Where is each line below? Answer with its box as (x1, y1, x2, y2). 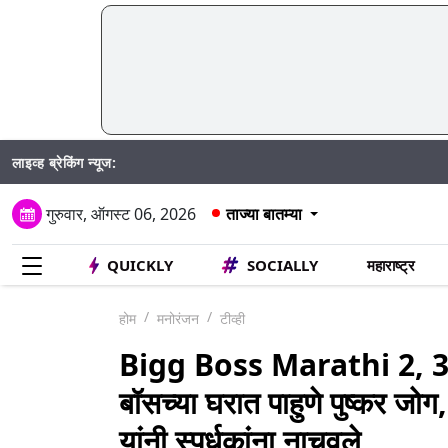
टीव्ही (220, 309, 245, 328)
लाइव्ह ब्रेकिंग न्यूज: (12, 152, 116, 172)
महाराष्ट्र (366, 255, 415, 275)
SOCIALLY (247, 255, 319, 275)
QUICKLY (106, 255, 173, 275)
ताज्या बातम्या (226, 203, 302, 225)
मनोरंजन (157, 309, 199, 328)
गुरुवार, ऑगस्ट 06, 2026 (46, 202, 196, 225)
